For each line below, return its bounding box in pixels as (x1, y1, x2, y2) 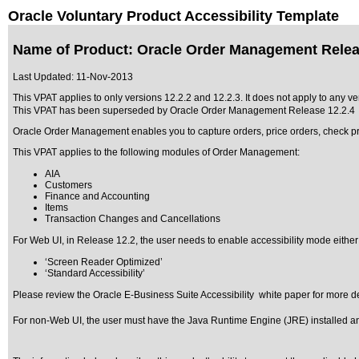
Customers (45, 179, 92, 191)
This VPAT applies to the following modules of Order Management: (13, 147, 300, 158)
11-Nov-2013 (76, 71, 133, 83)
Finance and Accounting (45, 191, 150, 202)
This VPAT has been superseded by (13, 105, 170, 116)
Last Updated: (13, 71, 74, 83)
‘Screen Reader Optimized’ (45, 256, 163, 268)
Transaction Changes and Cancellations (45, 213, 220, 224)
